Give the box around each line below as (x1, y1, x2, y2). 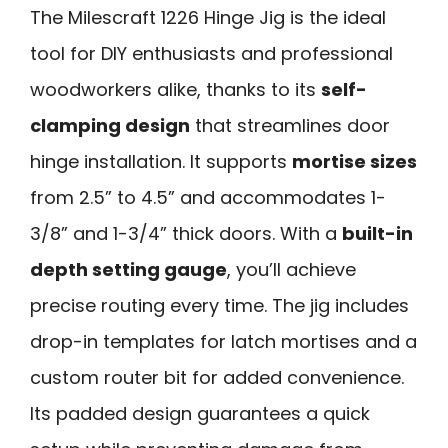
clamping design (30, 112, 190, 138)
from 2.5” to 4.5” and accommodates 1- (30, 184, 386, 210)
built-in (342, 220, 413, 246)
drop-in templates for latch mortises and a (30, 328, 417, 354)
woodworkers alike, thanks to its (30, 76, 321, 102)
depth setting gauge (30, 256, 227, 282)
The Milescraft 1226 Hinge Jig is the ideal (30, 4, 386, 30)
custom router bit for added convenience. (30, 364, 404, 390)
